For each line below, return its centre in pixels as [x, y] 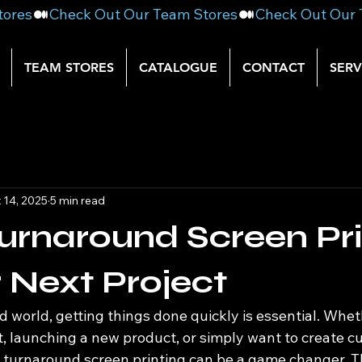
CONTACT [274, 67]
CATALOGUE [178, 67]
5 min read [78, 200]
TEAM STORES [69, 67]
